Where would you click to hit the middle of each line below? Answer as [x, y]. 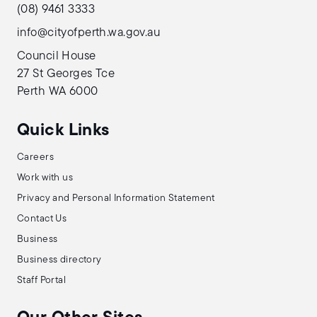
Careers [35, 157]
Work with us [45, 178]
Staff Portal [42, 281]
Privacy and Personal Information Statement [116, 198]
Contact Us [42, 219]
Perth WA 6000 [58, 92]
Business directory [59, 260]
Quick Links [63, 131]
